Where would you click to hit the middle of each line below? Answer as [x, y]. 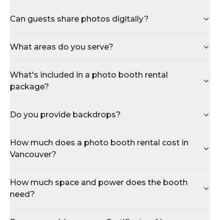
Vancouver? [33, 154]
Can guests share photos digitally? [79, 19]
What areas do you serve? [62, 47]
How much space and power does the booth [99, 182]
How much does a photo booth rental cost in [99, 143]
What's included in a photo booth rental [89, 75]
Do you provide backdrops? [65, 115]
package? [29, 87]
